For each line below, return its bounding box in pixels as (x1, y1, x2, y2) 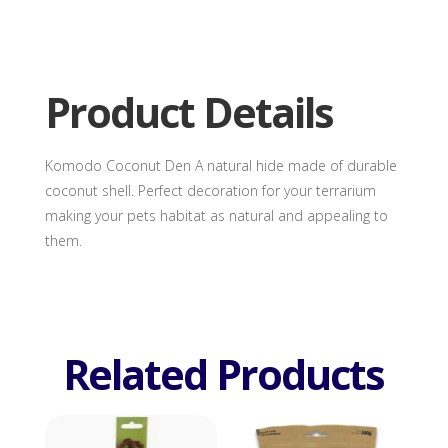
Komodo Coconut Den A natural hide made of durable (44, 155, 397, 175)
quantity (43, 16, 98, 36)
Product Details (44, 83, 333, 140)
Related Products (63, 345, 385, 402)
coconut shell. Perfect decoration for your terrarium (44, 180, 376, 200)
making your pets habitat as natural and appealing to (44, 205, 388, 225)
